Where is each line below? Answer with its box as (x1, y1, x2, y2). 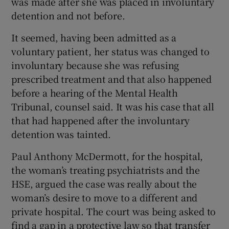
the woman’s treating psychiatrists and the (11, 163, 200, 176)
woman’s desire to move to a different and (11, 191, 198, 204)
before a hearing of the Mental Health (11, 86, 178, 99)
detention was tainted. (11, 127, 111, 141)
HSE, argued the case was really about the (11, 177, 197, 190)
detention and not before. (11, 9, 125, 22)
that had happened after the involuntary (11, 113, 190, 127)
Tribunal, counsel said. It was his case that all (11, 100, 214, 113)
